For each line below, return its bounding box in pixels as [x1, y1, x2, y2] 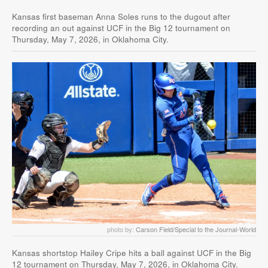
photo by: [107, 224, 136, 234]
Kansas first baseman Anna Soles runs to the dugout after [12, 11, 230, 23]
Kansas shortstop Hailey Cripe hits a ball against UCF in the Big [12, 247, 251, 259]
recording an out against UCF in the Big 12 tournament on [12, 22, 230, 34]
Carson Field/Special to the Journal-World [136, 224, 256, 234]
